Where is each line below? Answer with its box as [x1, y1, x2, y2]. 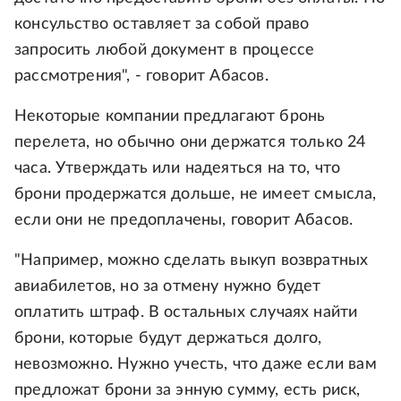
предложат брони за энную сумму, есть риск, [14, 381, 361, 398]
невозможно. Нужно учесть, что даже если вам [14, 355, 377, 372]
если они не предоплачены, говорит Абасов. [14, 211, 354, 228]
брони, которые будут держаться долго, [14, 329, 322, 346]
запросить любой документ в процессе [14, 41, 315, 58]
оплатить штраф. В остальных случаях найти [14, 303, 358, 320]
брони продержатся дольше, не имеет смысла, [14, 185, 377, 202]
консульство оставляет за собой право [14, 15, 310, 32]
